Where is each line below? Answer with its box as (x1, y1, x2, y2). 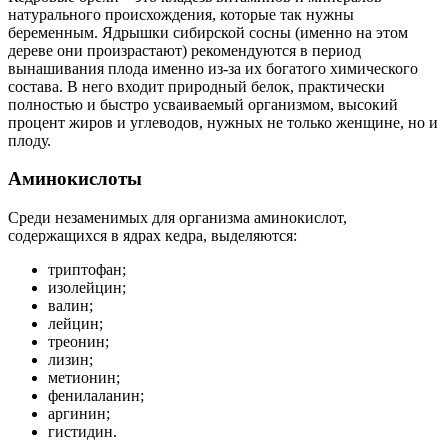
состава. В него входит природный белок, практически (8, 77, 385, 95)
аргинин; (48, 405, 110, 423)
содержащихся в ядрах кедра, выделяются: (8, 227, 297, 245)
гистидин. (48, 423, 117, 441)
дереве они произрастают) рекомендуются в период (8, 41, 361, 59)
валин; (48, 297, 93, 315)
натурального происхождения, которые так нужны (8, 5, 354, 23)
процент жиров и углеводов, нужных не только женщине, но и (8, 113, 438, 131)
